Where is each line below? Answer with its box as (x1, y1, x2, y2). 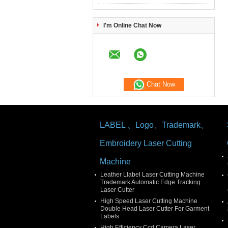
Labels (100, 213, 119, 220)
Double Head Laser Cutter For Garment (100, 205, 209, 212)
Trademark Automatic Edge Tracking (100, 179, 201, 186)
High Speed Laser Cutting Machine (100, 197, 197, 205)
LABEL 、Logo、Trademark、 (100, 121, 209, 129)
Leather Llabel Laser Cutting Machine (100, 171, 205, 178)
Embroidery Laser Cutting (100, 139, 192, 148)
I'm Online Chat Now (103, 22, 161, 29)
